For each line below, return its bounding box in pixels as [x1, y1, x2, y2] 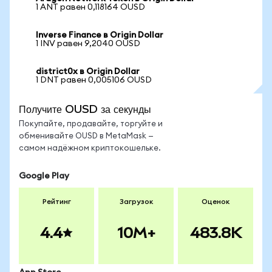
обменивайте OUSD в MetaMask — [19, 132, 154, 140]
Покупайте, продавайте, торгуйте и [19, 120, 163, 128]
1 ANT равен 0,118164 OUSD [36, 3, 145, 12]
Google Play [19, 172, 69, 180]
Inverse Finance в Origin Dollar [36, 31, 163, 39]
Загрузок [119, 198, 153, 205]
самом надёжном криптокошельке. [19, 144, 161, 152]
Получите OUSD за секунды [19, 103, 151, 115]
